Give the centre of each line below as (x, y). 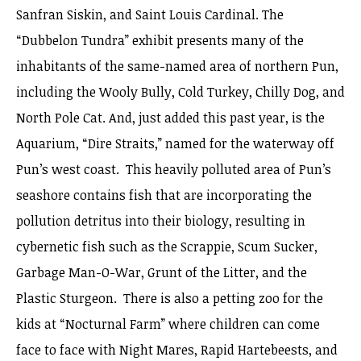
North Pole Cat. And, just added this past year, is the (170, 118)
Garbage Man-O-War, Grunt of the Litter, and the (162, 272)
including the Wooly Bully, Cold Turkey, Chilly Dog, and (180, 92)
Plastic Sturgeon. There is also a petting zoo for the (170, 298)
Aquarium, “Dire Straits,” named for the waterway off (175, 143)
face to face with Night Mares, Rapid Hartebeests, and (177, 350)
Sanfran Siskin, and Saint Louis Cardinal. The (150, 15)
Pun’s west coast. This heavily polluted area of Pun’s (174, 169)
